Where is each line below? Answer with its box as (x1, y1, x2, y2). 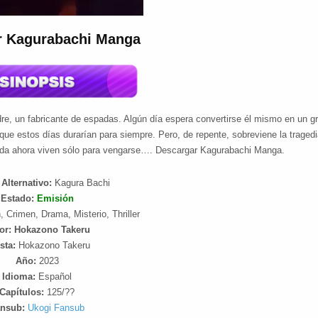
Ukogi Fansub (28, 302, 85, 314)
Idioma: (2, 271, 36, 283)
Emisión (36, 193, 74, 204)
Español (35, 271, 72, 283)
